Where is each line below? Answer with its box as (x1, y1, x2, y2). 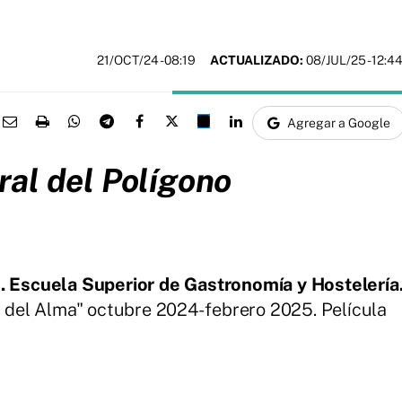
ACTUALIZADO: (210, 53, 303, 68)
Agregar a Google (287, 115, 390, 130)
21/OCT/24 (97, 53, 160, 68)
